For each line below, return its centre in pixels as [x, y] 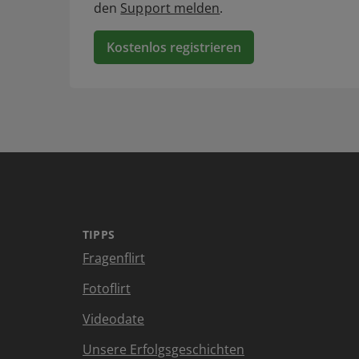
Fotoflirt [107, 289]
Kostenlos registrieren [174, 48]
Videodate [113, 319]
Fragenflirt [114, 258]
